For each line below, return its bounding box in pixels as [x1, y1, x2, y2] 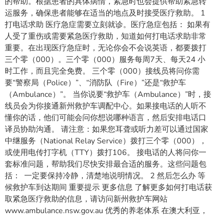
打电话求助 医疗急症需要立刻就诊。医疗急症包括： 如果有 [5, 19, 210, 31]
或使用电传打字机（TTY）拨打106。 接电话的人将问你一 [5, 147, 206, 158]
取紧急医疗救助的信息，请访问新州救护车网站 [5, 194, 168, 205]
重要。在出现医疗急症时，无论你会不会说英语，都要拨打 [5, 43, 206, 54]
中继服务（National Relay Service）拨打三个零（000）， [5, 136, 207, 147]
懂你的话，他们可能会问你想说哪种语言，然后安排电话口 [5, 112, 206, 124]
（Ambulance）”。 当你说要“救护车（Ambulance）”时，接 [5, 89, 211, 100]
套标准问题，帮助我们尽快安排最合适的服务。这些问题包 [5, 159, 206, 170]
